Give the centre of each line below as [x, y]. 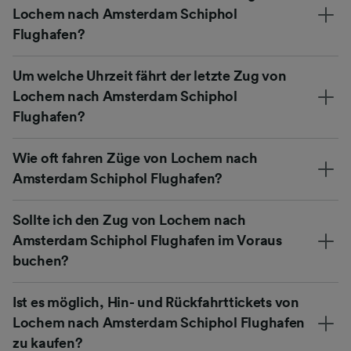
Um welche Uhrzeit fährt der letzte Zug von [150, 76]
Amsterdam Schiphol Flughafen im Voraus [147, 240]
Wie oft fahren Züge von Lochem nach [135, 158]
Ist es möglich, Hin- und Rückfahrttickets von [156, 302]
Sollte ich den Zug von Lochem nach [129, 220]
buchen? [41, 261]
